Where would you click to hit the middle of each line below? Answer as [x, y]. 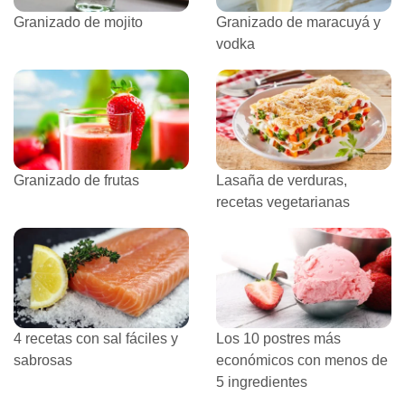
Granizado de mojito [78, 22]
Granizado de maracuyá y [298, 22]
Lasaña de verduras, [282, 180]
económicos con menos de [302, 360]
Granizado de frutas [76, 180]
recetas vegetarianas [283, 202]
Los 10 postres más [278, 338]
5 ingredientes [262, 381]
